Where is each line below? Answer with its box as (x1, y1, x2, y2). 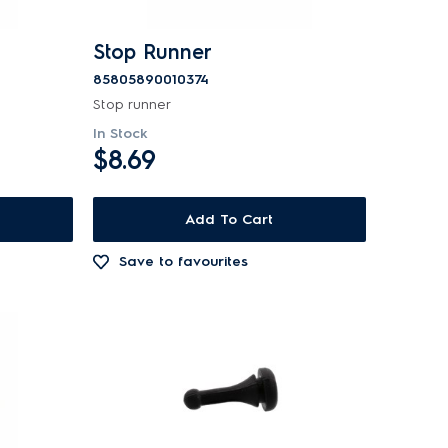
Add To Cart (185, 211, 274, 228)
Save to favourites (118, 253, 248, 270)
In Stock (92, 125, 148, 142)
